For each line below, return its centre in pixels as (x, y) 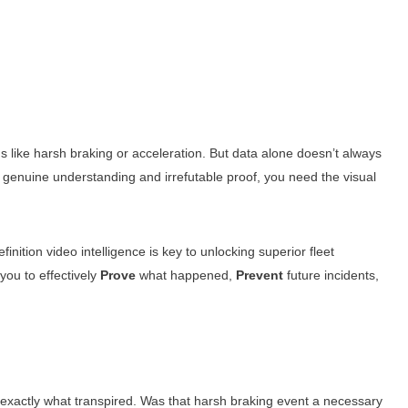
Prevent (259, 275)
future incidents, (331, 275)
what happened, (185, 275)
